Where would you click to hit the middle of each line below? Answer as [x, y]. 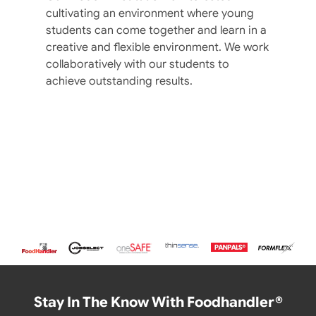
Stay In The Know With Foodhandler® [158, 303]
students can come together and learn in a [156, 30]
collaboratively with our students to [138, 64]
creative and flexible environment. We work [157, 47]
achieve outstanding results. [119, 81]
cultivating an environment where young [150, 13]
